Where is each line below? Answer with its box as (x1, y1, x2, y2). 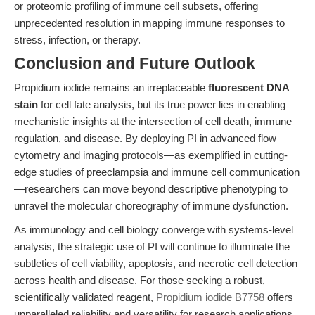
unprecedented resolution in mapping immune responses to (14, 17, 285, 29)
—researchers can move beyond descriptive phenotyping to (14, 183, 288, 195)
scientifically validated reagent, (14, 291, 156, 303)
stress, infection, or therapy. (14, 34, 141, 46)
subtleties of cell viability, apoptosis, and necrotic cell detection (14, 257, 297, 269)
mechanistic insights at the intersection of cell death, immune (14, 115, 292, 127)
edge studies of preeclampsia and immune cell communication (14, 166, 300, 178)
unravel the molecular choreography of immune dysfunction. (14, 200, 288, 212)
